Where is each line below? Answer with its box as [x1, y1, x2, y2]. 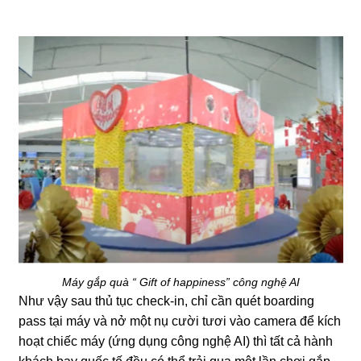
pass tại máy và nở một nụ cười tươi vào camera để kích [18, 314, 341, 328]
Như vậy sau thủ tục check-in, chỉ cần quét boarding [18, 294, 314, 308]
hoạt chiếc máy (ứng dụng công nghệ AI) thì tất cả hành [18, 334, 333, 348]
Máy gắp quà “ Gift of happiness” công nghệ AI [61, 276, 300, 289]
